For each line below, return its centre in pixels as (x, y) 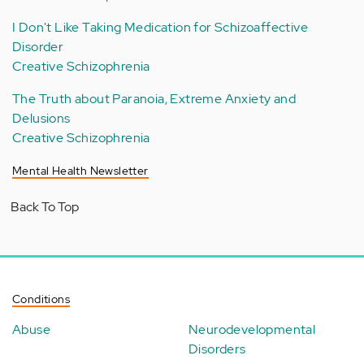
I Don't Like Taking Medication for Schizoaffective (160, 27)
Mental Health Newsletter (80, 171)
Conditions (41, 299)
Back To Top (45, 207)
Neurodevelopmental (252, 329)
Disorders (217, 349)
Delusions (41, 118)
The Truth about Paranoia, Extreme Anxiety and (154, 99)
